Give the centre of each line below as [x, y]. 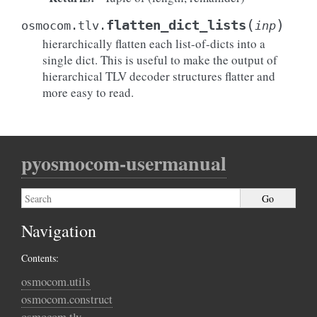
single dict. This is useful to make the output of [160, 60]
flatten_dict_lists [176, 25]
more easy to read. [88, 92]
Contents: [40, 258]
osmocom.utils [56, 281]
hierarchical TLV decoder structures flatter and [159, 76]
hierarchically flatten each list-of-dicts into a [154, 44]
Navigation [59, 231]
